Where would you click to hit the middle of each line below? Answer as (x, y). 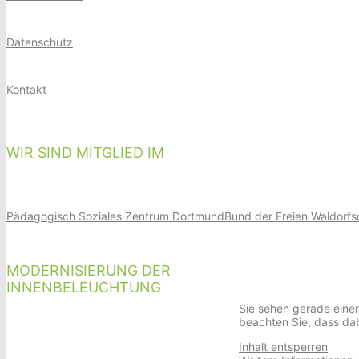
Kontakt (26, 89)
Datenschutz (40, 42)
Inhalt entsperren (284, 346)
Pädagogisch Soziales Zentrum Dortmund (115, 216)
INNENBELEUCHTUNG (84, 287)
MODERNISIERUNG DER (89, 270)
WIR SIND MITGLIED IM (85, 152)
